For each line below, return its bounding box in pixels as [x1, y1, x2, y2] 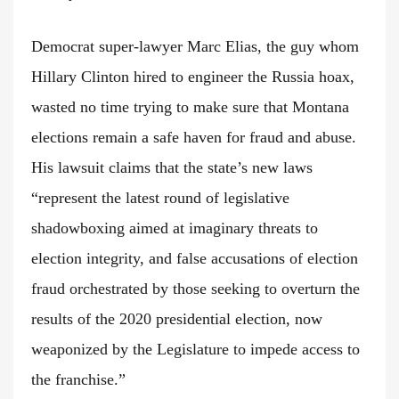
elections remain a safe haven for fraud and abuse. [31, 128, 356, 147]
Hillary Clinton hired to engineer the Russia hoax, [31, 68, 354, 86]
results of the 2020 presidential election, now [31, 310, 322, 329]
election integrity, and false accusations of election [31, 249, 358, 268]
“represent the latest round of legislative [31, 189, 289, 208]
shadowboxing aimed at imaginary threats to [31, 219, 318, 238]
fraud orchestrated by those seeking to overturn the [31, 280, 360, 298]
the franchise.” [31, 370, 126, 389]
